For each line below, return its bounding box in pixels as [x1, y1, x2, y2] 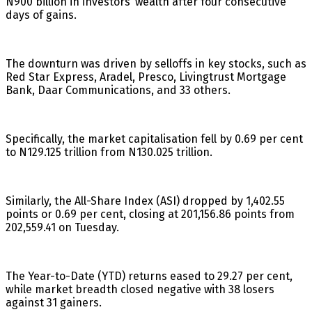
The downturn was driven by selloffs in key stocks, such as [6, 56, 306, 70]
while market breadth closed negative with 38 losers [6, 282, 274, 296]
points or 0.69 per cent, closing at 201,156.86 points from [6, 207, 295, 221]
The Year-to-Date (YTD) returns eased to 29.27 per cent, [6, 269, 292, 283]
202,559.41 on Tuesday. [6, 220, 119, 234]
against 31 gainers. [6, 295, 102, 309]
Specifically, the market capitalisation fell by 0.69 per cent [6, 132, 303, 146]
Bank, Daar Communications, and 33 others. [6, 83, 231, 97]
